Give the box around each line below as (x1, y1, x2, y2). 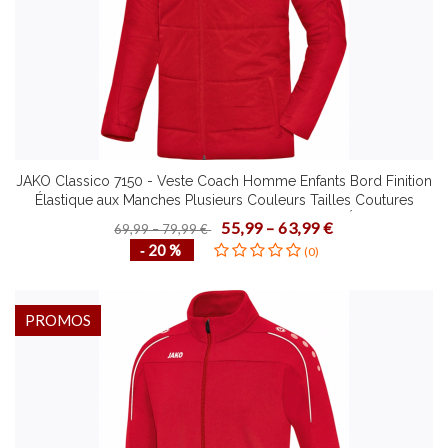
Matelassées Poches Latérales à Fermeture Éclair (67, 211, 381, 227)
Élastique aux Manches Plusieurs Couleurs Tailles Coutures (34, 192, 414, 208)
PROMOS (25, 311, 91, 329)
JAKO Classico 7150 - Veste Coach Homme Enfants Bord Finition (16, 173, 432, 189)
